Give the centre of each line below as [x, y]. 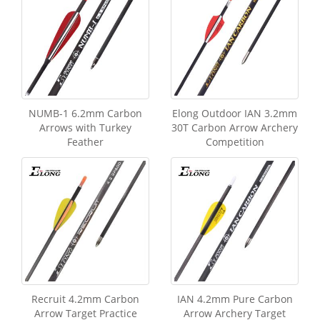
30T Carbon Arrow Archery [235, 127]
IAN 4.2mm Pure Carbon [235, 299]
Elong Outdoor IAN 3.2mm [235, 113]
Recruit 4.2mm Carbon [85, 299]
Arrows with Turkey [85, 127]
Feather [85, 142]
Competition [235, 142]
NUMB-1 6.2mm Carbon [85, 113]
